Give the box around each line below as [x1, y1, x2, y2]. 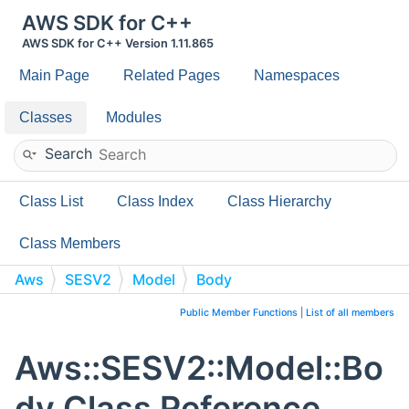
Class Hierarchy [227, 194, 331, 209]
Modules [106, 110, 162, 125]
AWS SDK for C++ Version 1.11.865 [22, 37, 214, 50]
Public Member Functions [180, 307, 298, 319]
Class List [19, 194, 83, 209]
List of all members [306, 307, 394, 319]
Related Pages [123, 68, 220, 83]
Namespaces [254, 68, 340, 83]
